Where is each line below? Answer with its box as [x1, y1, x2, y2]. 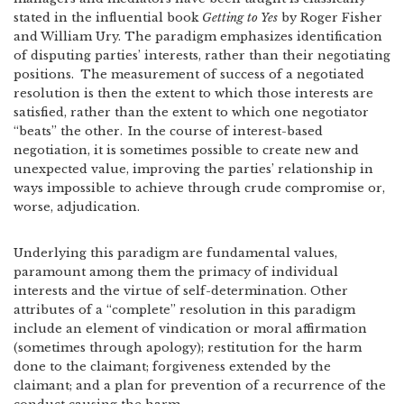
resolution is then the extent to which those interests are [14, 86, 373, 101]
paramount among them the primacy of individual [14, 264, 338, 280]
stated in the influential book [14, 10, 202, 25]
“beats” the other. [14, 124, 123, 139]
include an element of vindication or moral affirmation [14, 321, 367, 336]
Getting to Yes [202, 10, 278, 25]
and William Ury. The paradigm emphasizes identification [14, 29, 382, 44]
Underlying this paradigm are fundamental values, [14, 245, 337, 261]
